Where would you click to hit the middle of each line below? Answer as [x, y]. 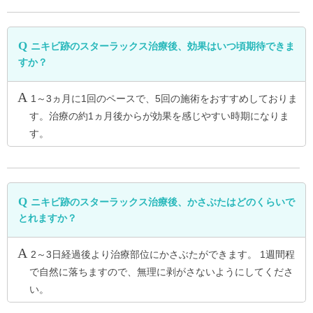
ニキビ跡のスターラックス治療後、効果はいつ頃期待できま [163, 46]
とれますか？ [48, 218]
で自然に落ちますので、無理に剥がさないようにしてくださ [161, 272]
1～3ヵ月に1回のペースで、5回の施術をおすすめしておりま [164, 99]
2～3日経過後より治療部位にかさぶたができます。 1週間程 [163, 255]
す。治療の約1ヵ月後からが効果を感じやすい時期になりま [159, 116]
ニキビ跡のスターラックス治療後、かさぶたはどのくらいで [163, 202]
